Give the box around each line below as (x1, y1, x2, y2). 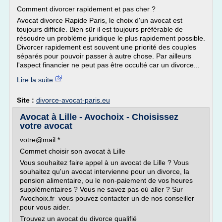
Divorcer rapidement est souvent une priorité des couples (17, 43, 196, 51)
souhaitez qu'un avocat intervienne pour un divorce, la (20, 167, 189, 175)
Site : (17, 96, 36, 104)
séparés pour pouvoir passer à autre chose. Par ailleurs (17, 52, 191, 60)
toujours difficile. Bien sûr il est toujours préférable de (17, 25, 183, 33)
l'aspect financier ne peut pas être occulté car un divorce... (17, 61, 200, 69)
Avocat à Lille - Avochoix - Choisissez (20, 112, 178, 122)
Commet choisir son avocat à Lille (20, 147, 125, 155)
